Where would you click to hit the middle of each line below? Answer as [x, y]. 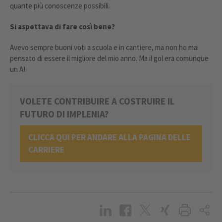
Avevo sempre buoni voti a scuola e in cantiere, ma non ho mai [104, 48]
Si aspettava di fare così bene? [62, 27]
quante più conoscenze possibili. [60, 6]
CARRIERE [46, 150]
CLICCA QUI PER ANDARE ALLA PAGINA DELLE [110, 138]
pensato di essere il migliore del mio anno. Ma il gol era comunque [109, 58]
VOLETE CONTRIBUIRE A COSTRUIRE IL [97, 101]
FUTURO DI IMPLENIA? [64, 114]
